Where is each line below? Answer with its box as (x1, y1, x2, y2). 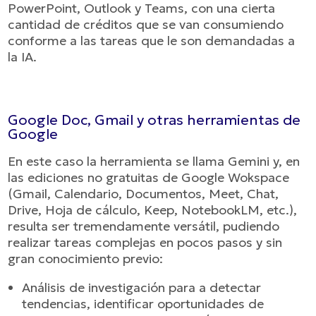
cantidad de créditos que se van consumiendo (8, 16, 284, 32)
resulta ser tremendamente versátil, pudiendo (8, 218, 280, 234)
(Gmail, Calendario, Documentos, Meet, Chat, (8, 186, 279, 202)
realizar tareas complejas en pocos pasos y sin (8, 234, 283, 250)
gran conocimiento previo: (8, 250, 164, 267)
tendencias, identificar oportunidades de (22, 296, 265, 312)
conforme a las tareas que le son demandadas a (8, 32, 296, 49)
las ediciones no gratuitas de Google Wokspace (8, 169, 290, 186)
